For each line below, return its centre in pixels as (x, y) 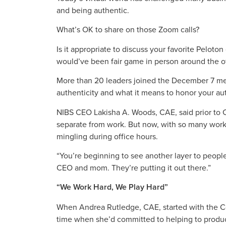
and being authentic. (93, 10)
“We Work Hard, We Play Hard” (112, 187)
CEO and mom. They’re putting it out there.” (134, 167)
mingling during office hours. (107, 136)
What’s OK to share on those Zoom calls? (128, 30)
